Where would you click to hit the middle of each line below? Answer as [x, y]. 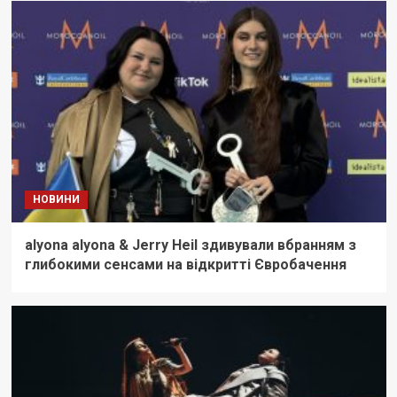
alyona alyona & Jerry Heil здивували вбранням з [190, 245]
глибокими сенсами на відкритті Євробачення [185, 265]
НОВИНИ [56, 200]
